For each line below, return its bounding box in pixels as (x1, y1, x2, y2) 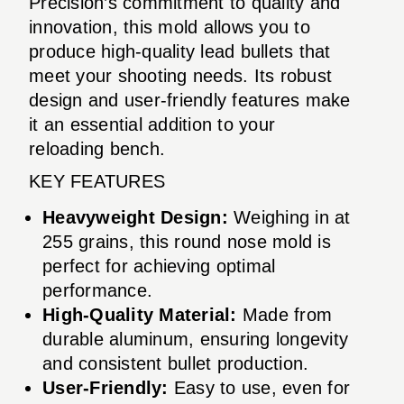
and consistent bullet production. (42, 353, 309, 373)
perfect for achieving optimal (42, 255, 276, 276)
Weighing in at (227, 207, 351, 227)
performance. (42, 280, 152, 300)
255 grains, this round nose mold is (42, 231, 331, 252)
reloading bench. (29, 138, 165, 159)
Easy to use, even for (168, 377, 350, 398)
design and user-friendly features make (29, 89, 351, 110)
